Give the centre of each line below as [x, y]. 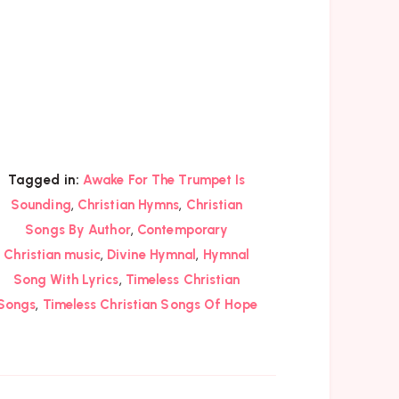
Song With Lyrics [66, 279]
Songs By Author [78, 229]
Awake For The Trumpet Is [164, 179]
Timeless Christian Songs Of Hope [150, 304]
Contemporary [183, 229]
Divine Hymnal [152, 254]
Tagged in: [43, 179]
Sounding [41, 204]
